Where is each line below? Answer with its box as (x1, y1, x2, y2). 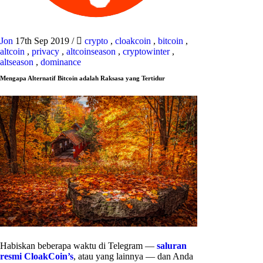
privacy (32, 46, 59, 56)
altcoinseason (66, 46, 116, 56)
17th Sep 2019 (15, 36, 72, 46)
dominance (41, 57, 81, 67)
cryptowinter (123, 46, 170, 56)
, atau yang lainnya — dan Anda (73, 251, 193, 262)
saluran (157, 241, 187, 251)
